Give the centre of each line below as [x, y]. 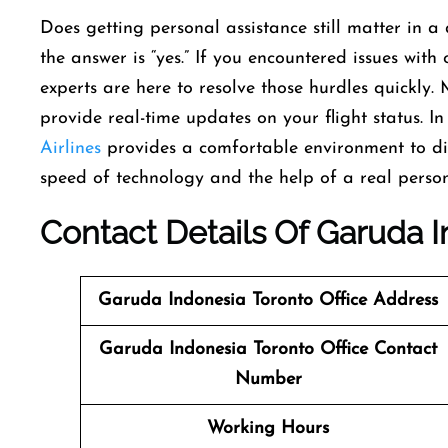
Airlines [70, 148]
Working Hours [268, 428]
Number [268, 379]
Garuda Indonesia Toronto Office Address [268, 300]
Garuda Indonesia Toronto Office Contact [268, 349]
